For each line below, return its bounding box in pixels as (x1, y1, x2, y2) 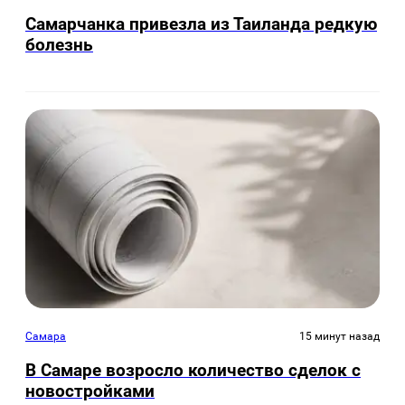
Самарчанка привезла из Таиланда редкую (25, 14, 377, 35)
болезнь (25, 34, 93, 56)
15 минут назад (299, 329, 380, 343)
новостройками (25, 380, 155, 401)
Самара (25, 329, 66, 343)
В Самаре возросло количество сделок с (25, 359, 361, 381)
